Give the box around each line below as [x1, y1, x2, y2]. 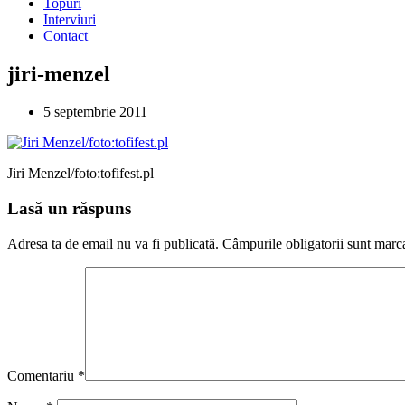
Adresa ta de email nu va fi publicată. [7, 235, 219, 251]
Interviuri [43, 11, 96, 27]
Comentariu [7, 367, 78, 383]
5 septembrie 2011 [43, 104, 147, 120]
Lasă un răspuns [7, 199, 131, 219]
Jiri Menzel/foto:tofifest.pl [7, 165, 154, 182]
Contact [43, 27, 88, 43]
